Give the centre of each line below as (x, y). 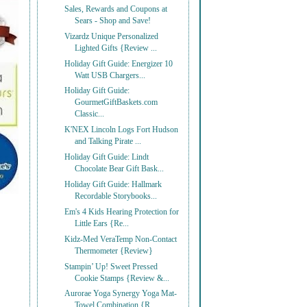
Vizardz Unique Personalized (112, 36)
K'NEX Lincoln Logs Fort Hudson (122, 130)
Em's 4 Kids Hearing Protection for (122, 212)
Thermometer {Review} (114, 251)
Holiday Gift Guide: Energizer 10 (119, 64)
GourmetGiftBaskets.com (116, 103)
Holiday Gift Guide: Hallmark (113, 184)
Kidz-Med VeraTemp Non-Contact (121, 239)
